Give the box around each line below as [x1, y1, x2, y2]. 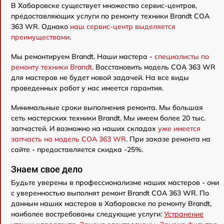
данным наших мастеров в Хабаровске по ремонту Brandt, [11, 199, 211, 208]
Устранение [164, 209, 203, 219]
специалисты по [154, 52, 209, 61]
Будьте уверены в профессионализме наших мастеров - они [11, 178, 219, 187]
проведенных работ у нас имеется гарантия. [11, 83, 163, 93]
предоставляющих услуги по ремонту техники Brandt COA [11, 11, 209, 21]
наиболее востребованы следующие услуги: [11, 209, 164, 219]
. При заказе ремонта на [126, 134, 210, 144]
